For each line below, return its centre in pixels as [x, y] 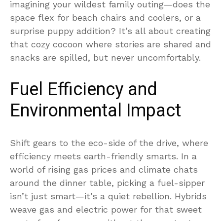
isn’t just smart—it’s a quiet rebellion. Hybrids [108, 196]
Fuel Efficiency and [84, 89]
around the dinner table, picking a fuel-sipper [107, 183]
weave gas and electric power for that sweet [106, 209]
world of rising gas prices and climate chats [104, 169]
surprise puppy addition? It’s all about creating [110, 31]
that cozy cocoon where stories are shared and [110, 44]
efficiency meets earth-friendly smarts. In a [103, 156]
